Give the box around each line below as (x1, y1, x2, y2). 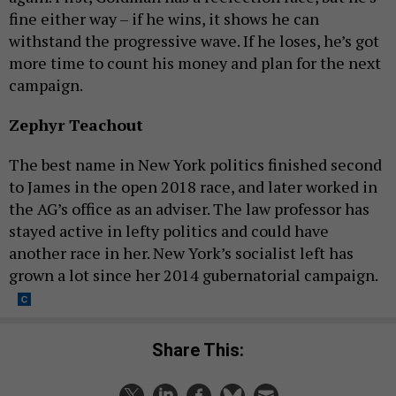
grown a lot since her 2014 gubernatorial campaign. (9, 264, 378, 286)
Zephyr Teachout (9, 114, 143, 136)
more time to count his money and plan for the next (9, 52, 381, 74)
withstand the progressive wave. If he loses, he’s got (9, 30, 379, 52)
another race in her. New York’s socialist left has (9, 242, 354, 264)
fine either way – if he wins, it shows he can (9, 8, 319, 30)
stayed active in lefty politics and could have (9, 220, 329, 242)
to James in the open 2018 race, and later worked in (9, 176, 377, 198)
